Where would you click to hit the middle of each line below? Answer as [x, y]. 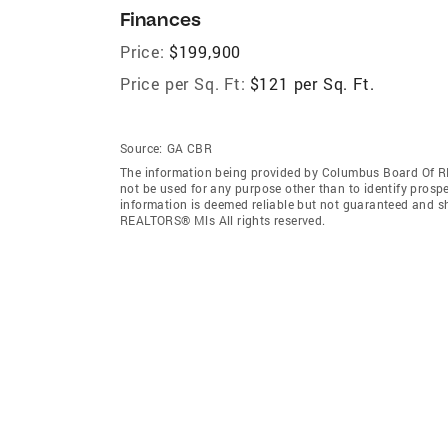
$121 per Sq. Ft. [312, 83]
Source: [141, 147]
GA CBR [189, 147]
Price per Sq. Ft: [183, 83]
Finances [160, 19]
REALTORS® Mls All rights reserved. [223, 219]
